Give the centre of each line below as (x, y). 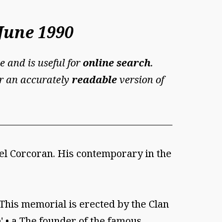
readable (94, 80)
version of (140, 80)
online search (117, 63)
